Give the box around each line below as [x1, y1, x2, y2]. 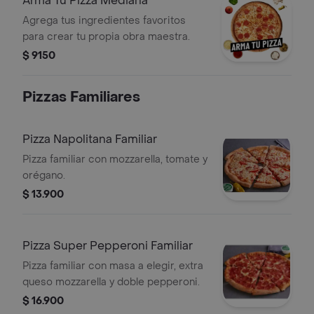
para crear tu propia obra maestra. [22, 30, 190, 43]
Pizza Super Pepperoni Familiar [22, 238, 193, 253]
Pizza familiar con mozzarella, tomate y [22, 153, 207, 166]
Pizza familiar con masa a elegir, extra [22, 259, 203, 273]
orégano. [22, 169, 65, 182]
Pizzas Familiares [22, 88, 140, 107]
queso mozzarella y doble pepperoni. [22, 275, 200, 289]
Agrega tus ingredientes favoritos [22, 14, 186, 27]
